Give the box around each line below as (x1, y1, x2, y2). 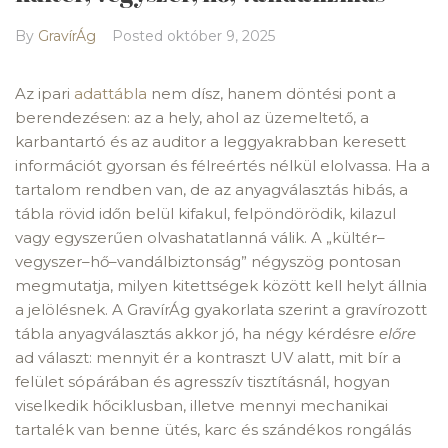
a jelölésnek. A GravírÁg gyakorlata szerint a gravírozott (15, 300, 427, 319)
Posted (112, 27, 167, 45)
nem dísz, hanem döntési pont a (147, 84, 396, 103)
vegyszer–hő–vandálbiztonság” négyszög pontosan (15, 252, 401, 271)
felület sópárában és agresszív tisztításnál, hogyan (15, 372, 390, 391)
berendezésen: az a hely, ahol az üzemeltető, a (15, 108, 369, 127)
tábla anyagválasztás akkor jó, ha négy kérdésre (15, 324, 379, 343)
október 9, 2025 (167, 27, 275, 45)
